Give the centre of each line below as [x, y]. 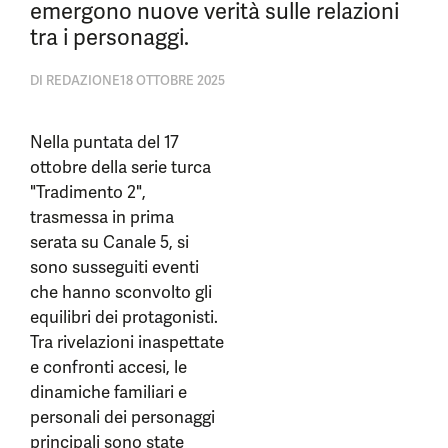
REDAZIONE [81, 80]
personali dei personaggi [122, 417]
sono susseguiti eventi [114, 267]
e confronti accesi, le [108, 367]
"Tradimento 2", [88, 192]
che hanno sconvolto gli [121, 292]
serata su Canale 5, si [109, 242]
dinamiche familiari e [108, 392]
